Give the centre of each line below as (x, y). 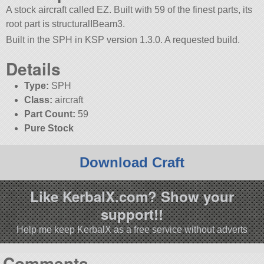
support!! (132, 214)
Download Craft (132, 163)
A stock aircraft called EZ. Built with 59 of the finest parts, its (129, 10)
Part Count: (49, 114)
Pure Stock (49, 128)
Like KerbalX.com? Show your (132, 196)
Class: (38, 100)
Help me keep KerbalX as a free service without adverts (132, 229)
